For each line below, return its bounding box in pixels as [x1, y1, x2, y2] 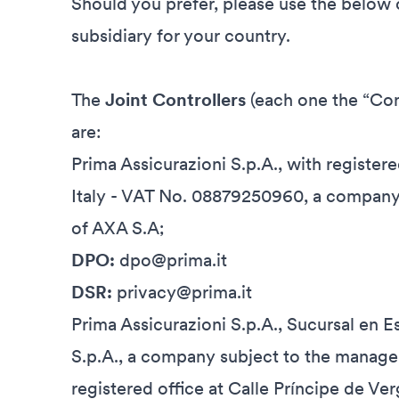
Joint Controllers [105, 89, 246, 110]
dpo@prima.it [115, 249, 227, 271]
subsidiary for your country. [71, 25, 290, 46]
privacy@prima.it [117, 281, 252, 303]
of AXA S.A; [71, 217, 165, 239]
